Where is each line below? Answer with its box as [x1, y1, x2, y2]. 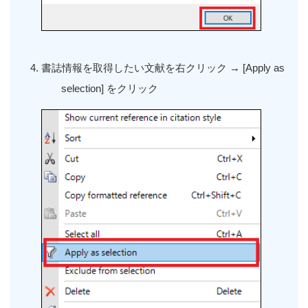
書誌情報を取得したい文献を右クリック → [41, 62, 243, 74]
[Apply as [243, 62, 285, 74]
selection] [61, 82, 107, 95]
